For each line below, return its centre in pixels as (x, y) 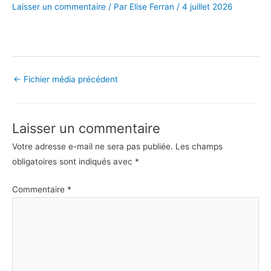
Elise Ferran (153, 6)
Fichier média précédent (70, 79)
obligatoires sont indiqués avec (73, 162)
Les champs (199, 147)
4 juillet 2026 (207, 6)
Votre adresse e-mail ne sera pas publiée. (93, 147)
